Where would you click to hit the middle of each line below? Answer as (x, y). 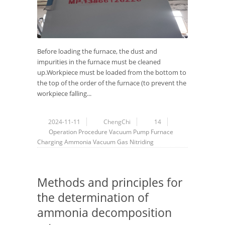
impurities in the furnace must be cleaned (99, 62)
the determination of (93, 198)
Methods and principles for (110, 183)
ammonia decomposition (104, 213)
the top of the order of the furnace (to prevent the (112, 83)
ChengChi (117, 122)
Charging (50, 142)
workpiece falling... (64, 94)
